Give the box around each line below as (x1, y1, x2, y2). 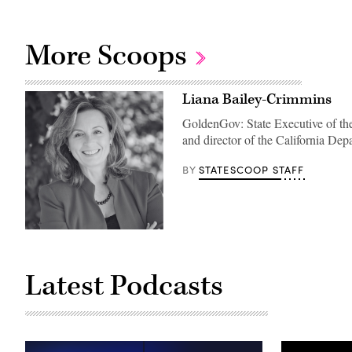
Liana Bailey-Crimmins (182, 89, 332, 109)
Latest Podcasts (25, 266, 223, 305)
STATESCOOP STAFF (198, 162, 305, 177)
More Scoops (25, 36, 193, 75)
